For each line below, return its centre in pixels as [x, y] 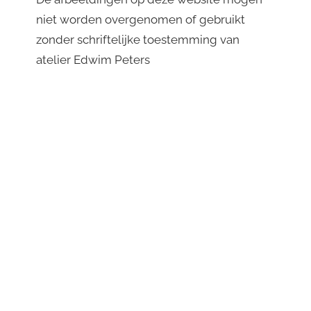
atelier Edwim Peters [93, 60]
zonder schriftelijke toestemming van [138, 40]
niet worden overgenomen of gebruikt [141, 20]
